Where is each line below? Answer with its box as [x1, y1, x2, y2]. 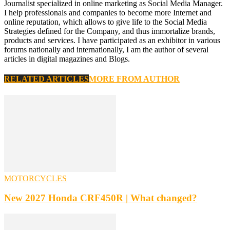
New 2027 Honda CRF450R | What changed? [4, 193, 197, 204]
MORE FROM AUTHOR [89, 74, 180, 84]
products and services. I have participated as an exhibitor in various [4, 36, 220, 45]
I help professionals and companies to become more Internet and [4, 8, 212, 17]
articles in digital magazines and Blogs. [4, 54, 130, 64]
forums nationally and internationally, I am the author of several [4, 45, 208, 54]
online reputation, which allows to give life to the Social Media [4, 17, 207, 27]
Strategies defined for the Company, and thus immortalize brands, [4, 27, 215, 36]
